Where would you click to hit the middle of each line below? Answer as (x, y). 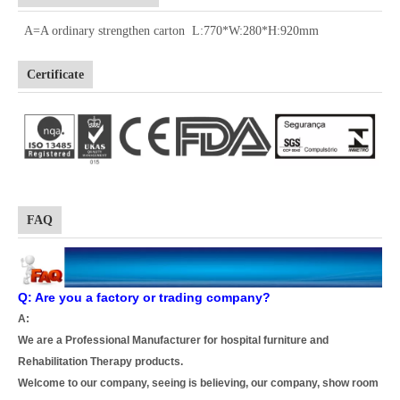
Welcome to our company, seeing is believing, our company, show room (198, 383)
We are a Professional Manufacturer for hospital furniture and (173, 340)
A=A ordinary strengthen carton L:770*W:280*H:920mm (168, 30)
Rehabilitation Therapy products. (100, 361)
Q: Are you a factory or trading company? (144, 297)
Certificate (55, 74)
